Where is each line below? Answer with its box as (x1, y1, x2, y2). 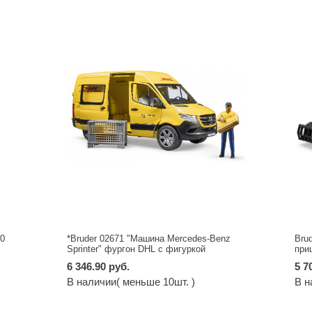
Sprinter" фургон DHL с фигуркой (67, 244, 206, 255)
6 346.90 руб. (67, 260, 130, 273)
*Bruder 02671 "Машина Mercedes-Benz (67, 233, 231, 244)
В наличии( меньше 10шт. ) (67, 276, 196, 288)
